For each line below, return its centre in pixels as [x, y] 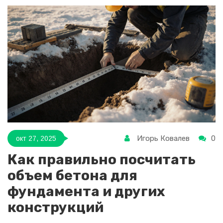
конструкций [56, 208]
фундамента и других [86, 192]
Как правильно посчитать [102, 160]
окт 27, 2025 [36, 138]
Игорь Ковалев [163, 139]
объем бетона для [72, 176]
